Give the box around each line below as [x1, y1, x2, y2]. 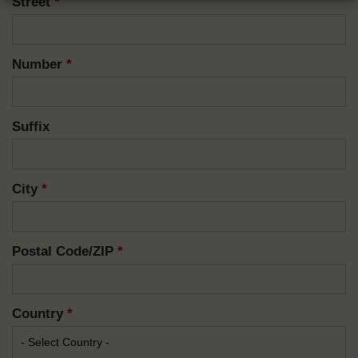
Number [12, 57, 66, 72]
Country [12, 306, 67, 321]
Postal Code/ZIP [12, 244, 117, 259]
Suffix [12, 119, 50, 134]
